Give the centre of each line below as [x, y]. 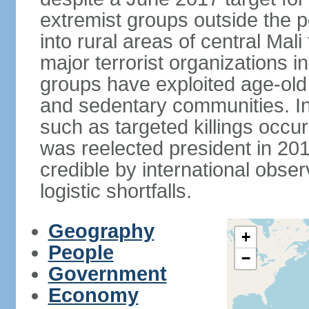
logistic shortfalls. [116, 191]
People [81, 252]
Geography [101, 231]
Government [107, 274]
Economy [93, 295]
